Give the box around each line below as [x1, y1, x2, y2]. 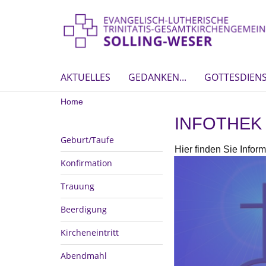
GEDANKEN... [128, 70, 186, 84]
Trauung [61, 180, 94, 192]
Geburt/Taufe [61, 134, 114, 145]
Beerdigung [61, 203, 107, 215]
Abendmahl [61, 249, 107, 261]
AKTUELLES [61, 70, 110, 84]
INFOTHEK [174, 113, 262, 133]
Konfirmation [61, 157, 112, 169]
